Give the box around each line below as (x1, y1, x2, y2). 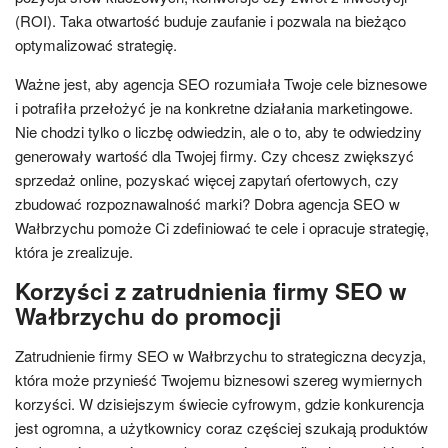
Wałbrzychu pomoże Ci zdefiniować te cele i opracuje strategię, (15, 216, 429, 238)
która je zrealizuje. (15, 240, 133, 262)
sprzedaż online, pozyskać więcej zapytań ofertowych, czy (15, 168, 399, 190)
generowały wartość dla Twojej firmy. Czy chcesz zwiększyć (15, 144, 414, 166)
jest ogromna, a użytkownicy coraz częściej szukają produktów (15, 416, 428, 438)
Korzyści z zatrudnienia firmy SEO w (15, 274, 407, 307)
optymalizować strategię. (15, 33, 177, 55)
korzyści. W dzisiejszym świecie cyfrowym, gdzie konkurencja (15, 392, 424, 414)
